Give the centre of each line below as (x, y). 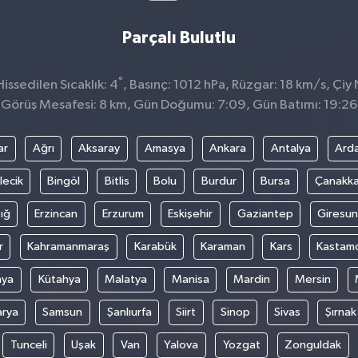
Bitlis (117, 181)
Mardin (252, 279)
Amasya (165, 148)
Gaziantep (265, 213)
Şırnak (340, 312)
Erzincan (56, 213)
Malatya (126, 279)
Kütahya (59, 279)
